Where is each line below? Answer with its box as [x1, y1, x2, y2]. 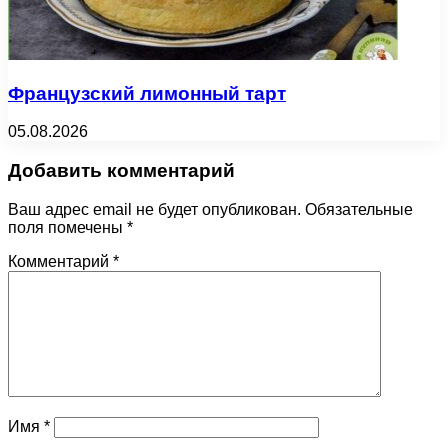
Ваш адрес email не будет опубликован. [8, 200, 301, 218]
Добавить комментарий [8, 160, 235, 182]
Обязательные [305, 200, 413, 218]
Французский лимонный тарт [8, 82, 286, 104]
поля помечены [8, 218, 127, 236]
